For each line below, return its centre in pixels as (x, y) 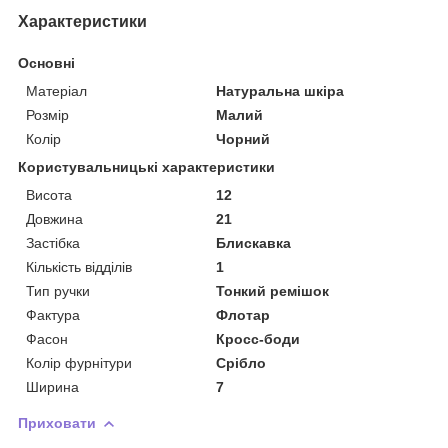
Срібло (241, 362)
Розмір (47, 114)
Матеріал (56, 90)
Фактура (53, 314)
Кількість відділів (79, 266)
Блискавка (254, 242)
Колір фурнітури (79, 362)
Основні (46, 62)
